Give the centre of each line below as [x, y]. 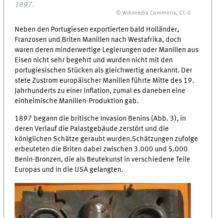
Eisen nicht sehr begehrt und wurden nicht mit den [94, 60]
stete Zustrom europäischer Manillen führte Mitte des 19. [105, 81]
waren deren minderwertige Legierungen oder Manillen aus [107, 50]
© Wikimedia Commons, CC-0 [154, 13]
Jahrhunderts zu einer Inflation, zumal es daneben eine [100, 91]
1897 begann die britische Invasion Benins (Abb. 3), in [100, 119]
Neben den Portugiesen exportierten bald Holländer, [97, 29]
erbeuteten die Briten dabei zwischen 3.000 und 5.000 [101, 150]
